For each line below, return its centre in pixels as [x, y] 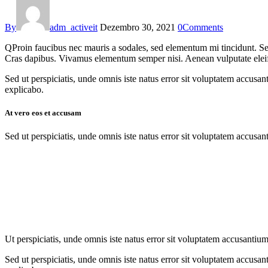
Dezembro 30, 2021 [138, 27]
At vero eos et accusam [43, 113]
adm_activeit [74, 27]
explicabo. [24, 89]
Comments [203, 27]
